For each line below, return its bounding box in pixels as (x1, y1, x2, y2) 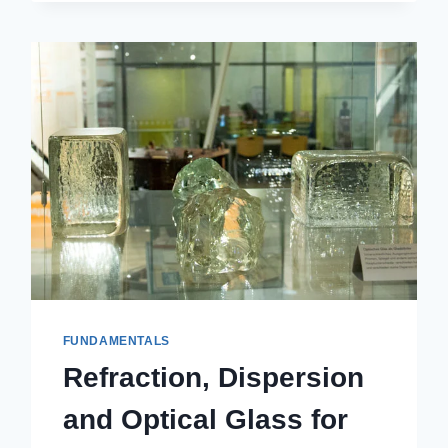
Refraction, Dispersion (62, 362, 364, 394)
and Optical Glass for (62, 404, 348, 436)
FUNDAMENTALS (62, 334, 170, 349)
